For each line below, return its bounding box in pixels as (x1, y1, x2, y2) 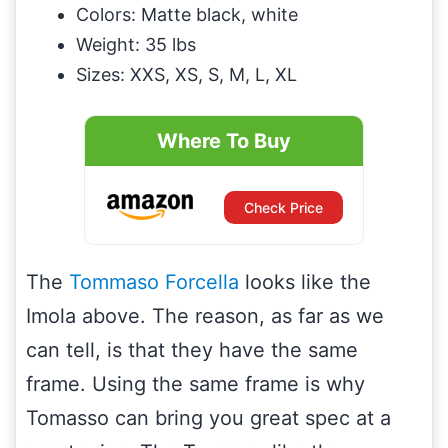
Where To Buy (157, 128, 291, 153)
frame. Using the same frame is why (26, 371, 365, 396)
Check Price (244, 198, 324, 216)
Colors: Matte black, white (76, 3, 298, 25)
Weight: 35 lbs (76, 33, 196, 55)
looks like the (239, 269, 371, 294)
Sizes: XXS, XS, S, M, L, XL (76, 63, 297, 85)
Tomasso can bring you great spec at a (26, 405, 391, 430)
